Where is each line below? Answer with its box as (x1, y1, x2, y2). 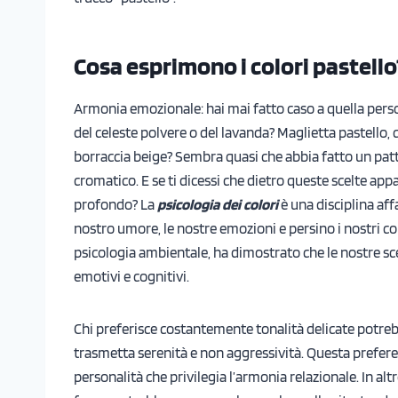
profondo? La (74, 195, 157, 213)
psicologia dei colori (157, 195, 278, 213)
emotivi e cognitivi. (74, 267, 189, 285)
